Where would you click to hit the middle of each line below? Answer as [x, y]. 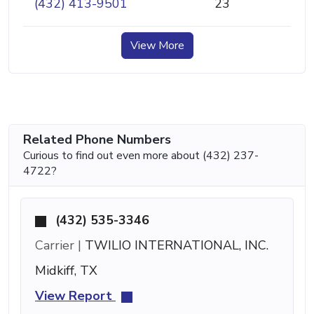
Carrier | [58, 245]
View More [157, 45]
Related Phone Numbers [97, 139]
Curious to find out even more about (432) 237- [141, 155]
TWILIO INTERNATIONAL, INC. [175, 245]
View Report [75, 295]
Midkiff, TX [66, 270]
